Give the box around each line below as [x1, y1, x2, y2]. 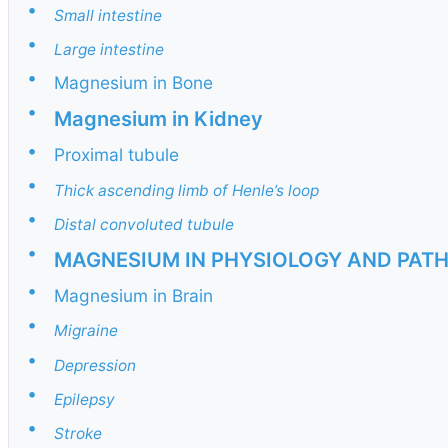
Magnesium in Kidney [54, 106, 263, 132]
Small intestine [54, 5, 162, 25]
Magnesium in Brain [54, 285, 213, 307]
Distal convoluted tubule [54, 214, 234, 234]
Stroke [54, 423, 102, 443]
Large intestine [54, 39, 164, 59]
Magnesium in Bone [54, 72, 213, 94]
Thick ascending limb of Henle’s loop [54, 180, 319, 200]
